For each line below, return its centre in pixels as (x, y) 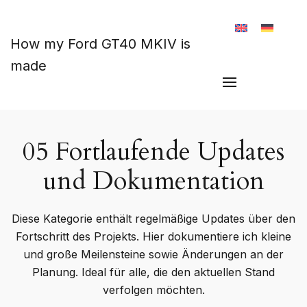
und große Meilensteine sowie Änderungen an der (153, 254)
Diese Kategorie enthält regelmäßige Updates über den (153, 219)
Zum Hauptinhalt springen (92, 32)
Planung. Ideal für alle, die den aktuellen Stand (153, 272)
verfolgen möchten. (153, 290)
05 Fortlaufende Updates (153, 152)
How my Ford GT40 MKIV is (100, 44)
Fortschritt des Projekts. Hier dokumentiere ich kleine (153, 236)
